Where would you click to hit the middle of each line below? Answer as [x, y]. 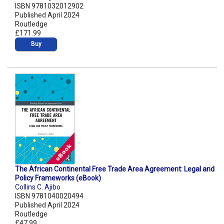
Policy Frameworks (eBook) [58, 178]
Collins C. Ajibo [38, 187]
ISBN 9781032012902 [49, 6]
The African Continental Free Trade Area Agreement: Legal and [115, 169]
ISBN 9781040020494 [49, 196]
